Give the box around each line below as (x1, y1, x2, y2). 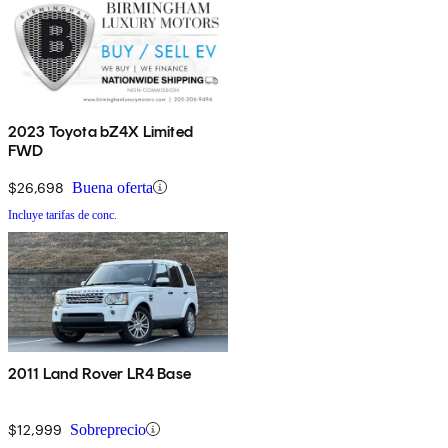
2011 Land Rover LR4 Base (8, 363, 191, 383)
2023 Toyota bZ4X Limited (8, 121, 193, 141)
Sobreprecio (70, 420, 146, 438)
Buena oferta (72, 178, 153, 196)
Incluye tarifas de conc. (8, 207, 117, 222)
